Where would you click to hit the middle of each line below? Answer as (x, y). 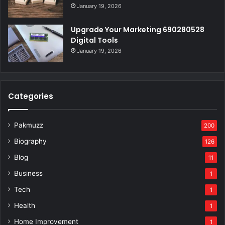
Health (25, 205)
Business (28, 173)
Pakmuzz (29, 125)
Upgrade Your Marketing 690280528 (138, 29)
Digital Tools (94, 40)
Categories (31, 96)
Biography (30, 141)
